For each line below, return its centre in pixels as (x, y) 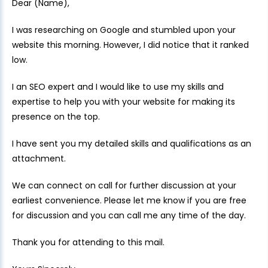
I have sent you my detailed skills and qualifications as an (132, 144)
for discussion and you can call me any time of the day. (129, 215)
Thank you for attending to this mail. (88, 242)
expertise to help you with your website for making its (124, 102)
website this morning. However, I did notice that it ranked (130, 45)
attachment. (39, 159)
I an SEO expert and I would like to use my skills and (118, 87)
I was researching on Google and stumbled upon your (124, 30)
